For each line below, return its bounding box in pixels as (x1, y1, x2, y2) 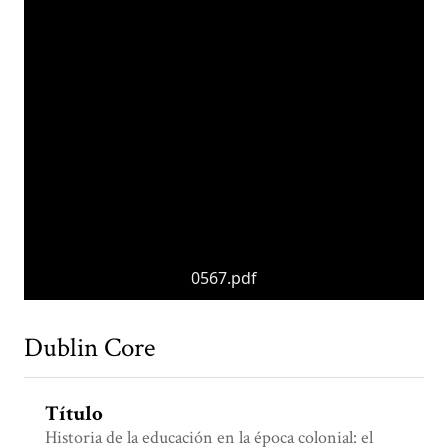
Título (45, 400, 104, 428)
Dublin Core (24, 330, 155, 366)
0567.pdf (191, 267, 257, 290)
